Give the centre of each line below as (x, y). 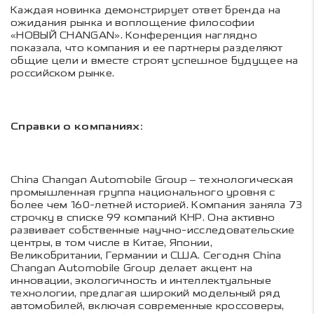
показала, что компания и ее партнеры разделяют (147, 48)
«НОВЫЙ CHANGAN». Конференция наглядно (134, 35)
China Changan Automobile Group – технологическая (152, 179)
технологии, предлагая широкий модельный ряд (145, 293)
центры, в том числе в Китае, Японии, (111, 243)
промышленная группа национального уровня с (143, 192)
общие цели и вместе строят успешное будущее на (155, 60)
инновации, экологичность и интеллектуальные (141, 280)
